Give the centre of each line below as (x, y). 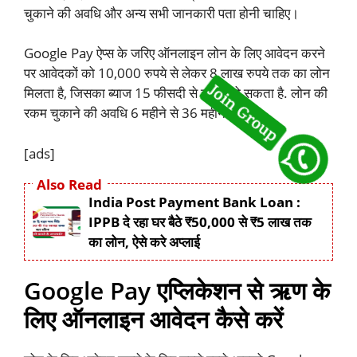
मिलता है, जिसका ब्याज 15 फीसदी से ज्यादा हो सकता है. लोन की (176, 93)
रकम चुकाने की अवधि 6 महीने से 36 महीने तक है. (142, 113)
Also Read (69, 185)
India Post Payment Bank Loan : (194, 202)
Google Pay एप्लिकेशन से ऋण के (177, 291)
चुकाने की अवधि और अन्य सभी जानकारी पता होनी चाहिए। (161, 13)
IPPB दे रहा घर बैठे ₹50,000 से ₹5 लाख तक (200, 222)
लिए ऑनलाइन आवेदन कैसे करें (153, 320)
